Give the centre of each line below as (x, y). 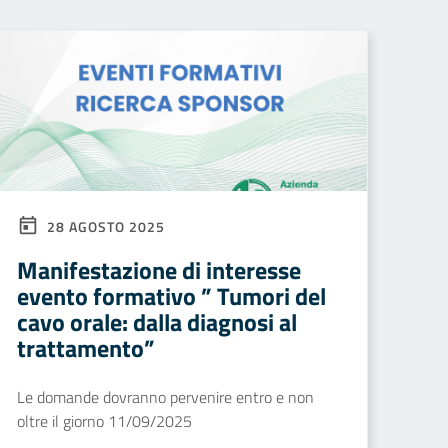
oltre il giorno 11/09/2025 (104, 421)
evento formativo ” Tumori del (171, 296)
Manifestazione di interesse (159, 270)
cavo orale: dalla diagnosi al (157, 322)
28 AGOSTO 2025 (104, 226)
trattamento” (86, 348)
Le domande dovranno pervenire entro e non (165, 397)
